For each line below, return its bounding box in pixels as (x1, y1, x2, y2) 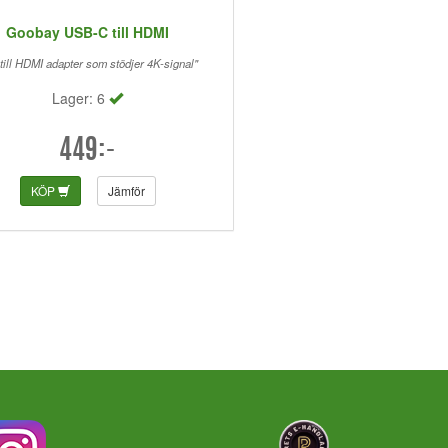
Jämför (107, 182, 145, 200)
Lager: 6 (52, 88, 110, 109)
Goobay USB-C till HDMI (6, 22, 170, 43)
